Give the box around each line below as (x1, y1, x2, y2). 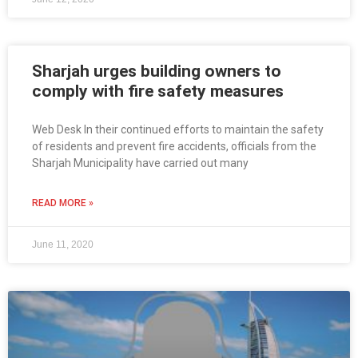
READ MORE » (32, 197, 93, 209)
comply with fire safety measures (32, 82, 284, 101)
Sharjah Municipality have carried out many (32, 157, 249, 170)
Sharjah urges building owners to (32, 62, 281, 82)
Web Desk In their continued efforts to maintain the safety (32, 123, 324, 137)
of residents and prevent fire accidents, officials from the (32, 140, 316, 153)
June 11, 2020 (32, 239, 93, 251)
